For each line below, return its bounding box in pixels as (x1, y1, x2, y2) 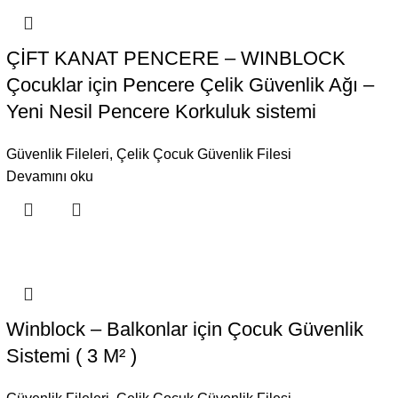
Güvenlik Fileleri (5, 147, 109, 162)
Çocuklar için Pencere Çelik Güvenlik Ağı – (5, 74, 374, 96)
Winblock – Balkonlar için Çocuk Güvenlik (5, 318, 363, 340)
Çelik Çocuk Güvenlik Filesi (115, 147, 291, 162)
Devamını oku (5, 169, 93, 184)
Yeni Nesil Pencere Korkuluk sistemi (5, 100, 316, 123)
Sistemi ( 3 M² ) (5, 345, 137, 367)
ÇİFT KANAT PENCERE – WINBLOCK (5, 47, 346, 69)
